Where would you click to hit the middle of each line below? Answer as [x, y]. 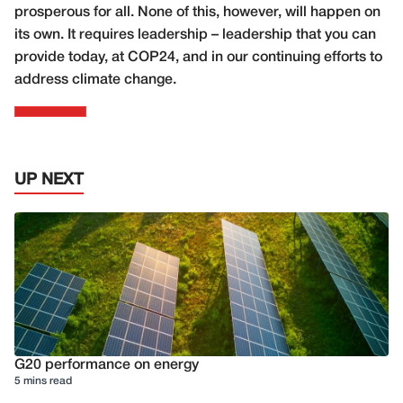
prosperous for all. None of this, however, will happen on [197, 12]
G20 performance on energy [107, 365]
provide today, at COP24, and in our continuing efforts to [198, 57]
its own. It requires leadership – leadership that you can [195, 35]
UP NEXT [49, 179]
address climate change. [95, 80]
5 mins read [43, 381]
